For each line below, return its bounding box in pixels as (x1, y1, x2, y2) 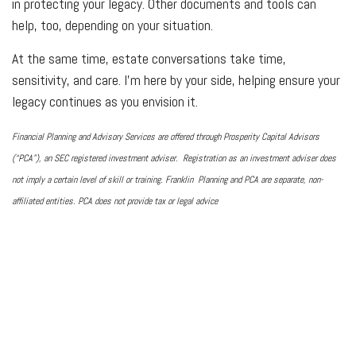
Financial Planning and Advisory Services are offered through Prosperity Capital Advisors (12, 130, 319, 143)
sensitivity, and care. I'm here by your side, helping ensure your (12, 70, 340, 89)
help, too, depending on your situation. (12, 15, 213, 34)
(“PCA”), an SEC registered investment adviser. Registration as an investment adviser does (12, 151, 336, 164)
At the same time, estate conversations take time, (12, 48, 286, 68)
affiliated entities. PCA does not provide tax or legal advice (12, 194, 218, 207)
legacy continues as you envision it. (12, 91, 198, 110)
